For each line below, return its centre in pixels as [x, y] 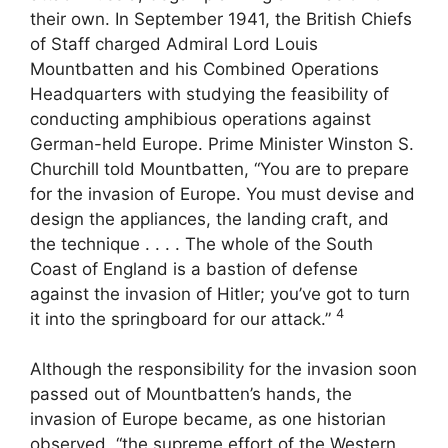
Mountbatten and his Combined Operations [204, 68]
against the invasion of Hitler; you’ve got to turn [220, 293]
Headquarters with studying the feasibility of [209, 93]
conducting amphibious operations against [200, 118]
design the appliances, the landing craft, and [209, 218]
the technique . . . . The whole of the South [201, 243]
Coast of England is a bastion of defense [194, 268]
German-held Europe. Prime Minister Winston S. [222, 143]
